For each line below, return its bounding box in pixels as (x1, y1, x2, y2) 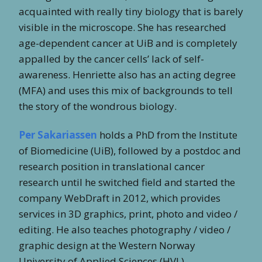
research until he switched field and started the (19, 175, 235, 189)
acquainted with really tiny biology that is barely (19, 4, 243, 18)
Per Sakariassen (19, 127, 99, 142)
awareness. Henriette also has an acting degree (19, 67, 236, 81)
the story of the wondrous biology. (19, 99, 177, 113)
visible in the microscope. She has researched (19, 20, 226, 34)
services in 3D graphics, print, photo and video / (19, 206, 237, 220)
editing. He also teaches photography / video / (19, 222, 230, 236)
